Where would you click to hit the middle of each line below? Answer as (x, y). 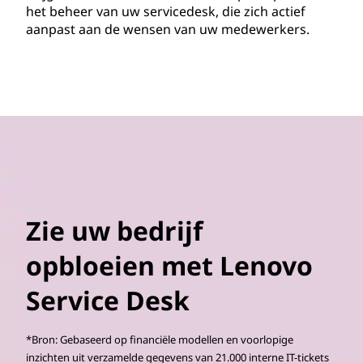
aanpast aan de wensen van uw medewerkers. (168, 29)
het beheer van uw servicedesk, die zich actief (166, 11)
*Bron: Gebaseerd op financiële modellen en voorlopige (160, 339)
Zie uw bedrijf (114, 230)
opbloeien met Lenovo (169, 265)
